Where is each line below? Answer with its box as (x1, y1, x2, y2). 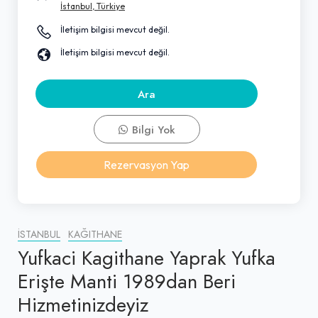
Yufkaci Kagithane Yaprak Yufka (18, 243, 275, 272)
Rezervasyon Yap (104, 157, 190, 172)
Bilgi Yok (128, 122, 175, 137)
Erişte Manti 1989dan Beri (18, 267, 236, 295)
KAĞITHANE (68, 227, 122, 241)
